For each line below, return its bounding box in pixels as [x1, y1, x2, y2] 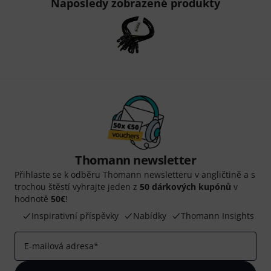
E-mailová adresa [24, 240, 94, 252]
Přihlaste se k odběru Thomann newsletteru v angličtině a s [15, 169, 255, 181]
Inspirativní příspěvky [31, 210, 119, 222]
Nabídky [133, 210, 166, 222]
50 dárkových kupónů [140, 181, 231, 193]
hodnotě [15, 193, 51, 205]
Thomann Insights [181, 210, 254, 222]
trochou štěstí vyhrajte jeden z [15, 181, 140, 193]
